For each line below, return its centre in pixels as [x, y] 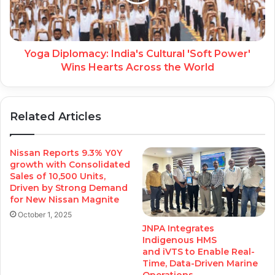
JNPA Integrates [178, 228]
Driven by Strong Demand [69, 188]
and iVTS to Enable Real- [199, 251]
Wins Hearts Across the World [137, 67]
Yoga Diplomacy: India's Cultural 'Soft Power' [137, 53]
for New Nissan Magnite [64, 199]
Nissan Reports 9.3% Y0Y [66, 153]
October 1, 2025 [45, 214]
